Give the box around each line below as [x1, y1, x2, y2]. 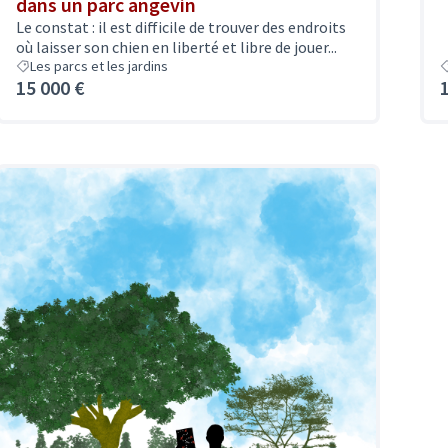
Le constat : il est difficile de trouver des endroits [16, 17, 346, 37]
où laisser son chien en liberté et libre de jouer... [16, 37, 337, 57]
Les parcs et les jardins [30, 57, 168, 75]
